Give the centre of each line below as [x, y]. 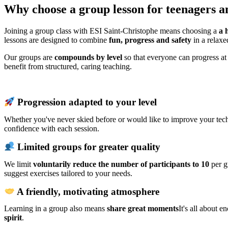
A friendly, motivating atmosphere [87, 191]
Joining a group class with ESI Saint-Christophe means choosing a [111, 31]
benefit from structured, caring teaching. [68, 66]
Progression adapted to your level [86, 102]
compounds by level [88, 57]
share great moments [143, 209]
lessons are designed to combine [56, 40]
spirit [13, 218]
